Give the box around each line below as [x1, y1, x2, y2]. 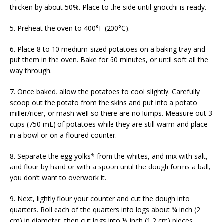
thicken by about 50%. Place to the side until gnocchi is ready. [10, 2, 206, 12]
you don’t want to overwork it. [10, 173, 106, 183]
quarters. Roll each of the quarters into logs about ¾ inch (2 [10, 205, 200, 215]
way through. [10, 66, 52, 76]
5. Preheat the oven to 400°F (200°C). [10, 23, 130, 33]
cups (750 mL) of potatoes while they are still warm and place [10, 119, 208, 129]
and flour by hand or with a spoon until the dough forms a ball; [10, 162, 210, 172]
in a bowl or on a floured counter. [10, 130, 117, 140]
